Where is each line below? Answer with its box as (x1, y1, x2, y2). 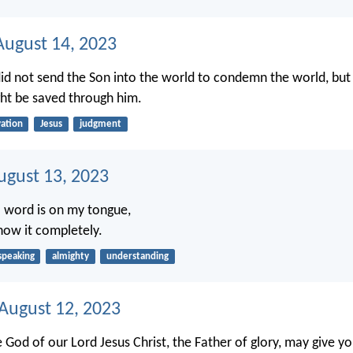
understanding (106, 251, 169, 262)
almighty (51, 251, 89, 262)
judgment (79, 119, 121, 130)
